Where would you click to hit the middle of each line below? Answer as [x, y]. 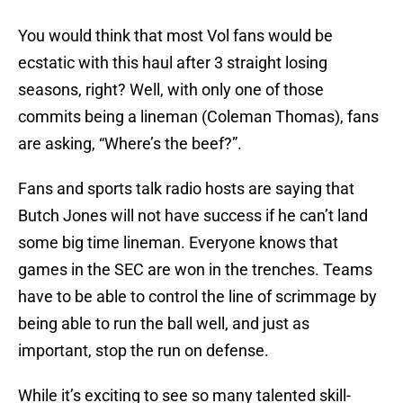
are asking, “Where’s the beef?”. [130, 144]
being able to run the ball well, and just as [164, 324]
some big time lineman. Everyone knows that [178, 243]
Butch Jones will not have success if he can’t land [193, 216]
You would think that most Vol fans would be [175, 36]
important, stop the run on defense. [143, 351]
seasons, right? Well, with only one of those [171, 90]
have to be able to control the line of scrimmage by [197, 297]
